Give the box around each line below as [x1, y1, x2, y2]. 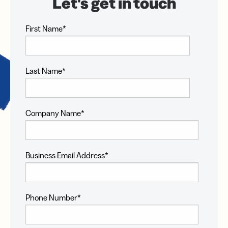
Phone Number [25, 192, 77, 203]
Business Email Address [25, 150, 105, 160]
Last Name [25, 66, 62, 76]
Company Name [25, 108, 81, 118]
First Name [25, 23, 63, 34]
